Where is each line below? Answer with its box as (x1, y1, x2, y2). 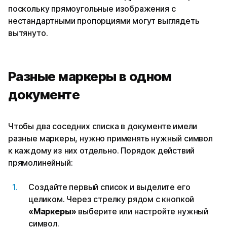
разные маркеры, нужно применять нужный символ (8, 133, 213, 143)
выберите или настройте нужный (76, 206, 208, 216)
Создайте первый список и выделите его (28, 181, 191, 192)
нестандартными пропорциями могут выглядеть (8, 15, 200, 26)
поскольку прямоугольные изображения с (8, 3, 176, 14)
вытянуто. (8, 27, 48, 38)
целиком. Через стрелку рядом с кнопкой (28, 194, 195, 204)
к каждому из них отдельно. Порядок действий (8, 145, 195, 156)
